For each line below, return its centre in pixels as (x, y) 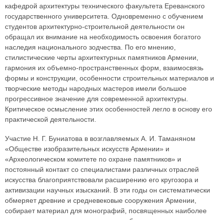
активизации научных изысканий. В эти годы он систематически (108, 190)
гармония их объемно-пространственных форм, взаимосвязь (104, 68)
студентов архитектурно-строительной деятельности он (95, 27)
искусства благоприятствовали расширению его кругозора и (102, 180)
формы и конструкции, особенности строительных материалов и (110, 78)
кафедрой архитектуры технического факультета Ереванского (105, 6)
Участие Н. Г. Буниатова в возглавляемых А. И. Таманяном (100, 139)
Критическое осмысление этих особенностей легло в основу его (109, 109)
